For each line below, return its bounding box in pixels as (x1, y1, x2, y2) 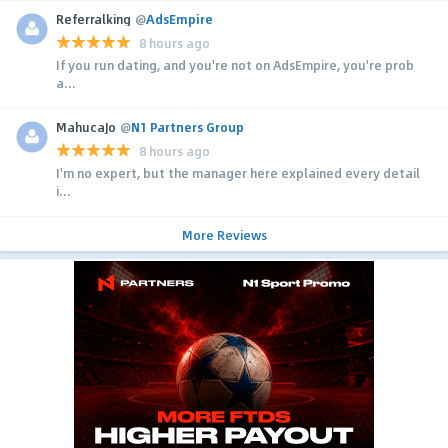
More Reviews (181, 226, 267, 245)
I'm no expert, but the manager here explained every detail (56, 164, 420, 183)
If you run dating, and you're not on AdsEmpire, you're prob (56, 56, 414, 75)
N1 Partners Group (131, 118, 244, 137)
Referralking (56, 10, 131, 29)
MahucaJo (56, 118, 116, 137)
